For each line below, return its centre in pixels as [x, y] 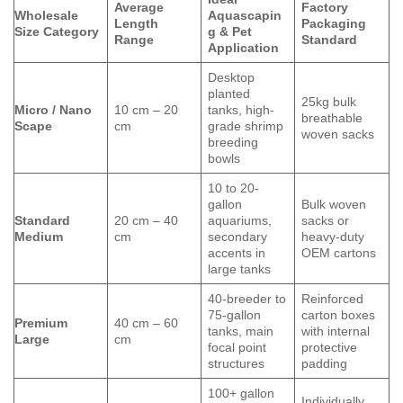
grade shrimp [246, 125]
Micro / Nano [53, 109]
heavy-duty [333, 236]
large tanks [240, 269]
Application [244, 47]
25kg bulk [329, 101]
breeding [233, 142]
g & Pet [230, 31]
